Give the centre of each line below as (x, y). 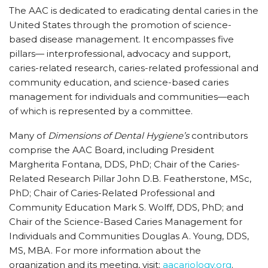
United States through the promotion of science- (120, 25)
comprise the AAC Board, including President (112, 150)
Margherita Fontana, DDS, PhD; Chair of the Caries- (124, 164)
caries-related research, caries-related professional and (134, 68)
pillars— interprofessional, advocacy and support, (120, 54)
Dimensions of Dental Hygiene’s (118, 135)
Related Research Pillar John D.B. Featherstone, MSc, (130, 179)
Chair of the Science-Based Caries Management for (126, 222)
